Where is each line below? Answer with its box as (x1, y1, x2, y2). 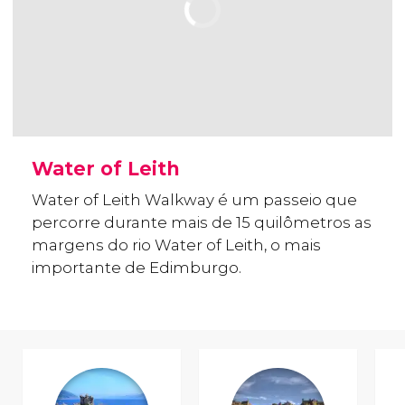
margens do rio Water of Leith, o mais (32, 236, 321, 255)
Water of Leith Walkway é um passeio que (32, 191, 357, 210)
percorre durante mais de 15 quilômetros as (32, 213, 372, 232)
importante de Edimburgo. (32, 259, 241, 278)
